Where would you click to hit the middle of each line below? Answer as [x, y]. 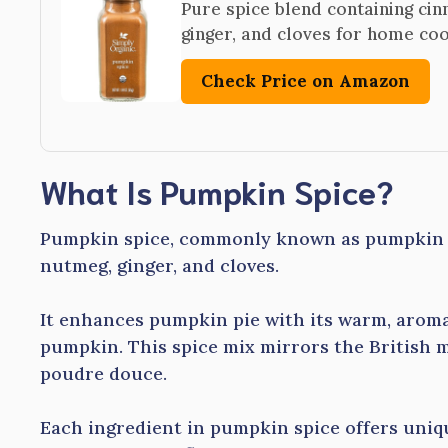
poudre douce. [103, 373]
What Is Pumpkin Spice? [216, 190]
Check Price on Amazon [305, 81]
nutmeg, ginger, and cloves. [159, 265]
